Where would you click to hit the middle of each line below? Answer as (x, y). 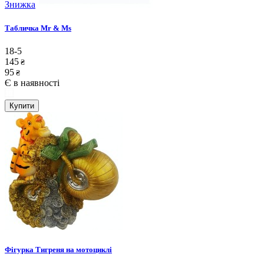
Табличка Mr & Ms (38, 28)
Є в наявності (32, 82)
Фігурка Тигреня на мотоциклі (58, 249)
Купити (22, 105)
